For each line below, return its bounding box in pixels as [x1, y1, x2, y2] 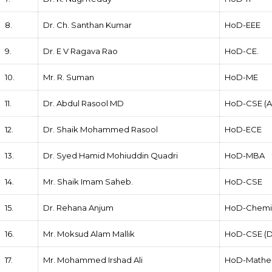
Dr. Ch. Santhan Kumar [43, 19, 132, 30]
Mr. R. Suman [43, 72, 95, 82]
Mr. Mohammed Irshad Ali [43, 254, 143, 265]
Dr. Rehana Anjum [43, 202, 114, 212]
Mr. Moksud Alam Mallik [43, 228, 135, 239]
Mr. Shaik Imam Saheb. [43, 176, 134, 186]
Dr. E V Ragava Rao [43, 46, 118, 56]
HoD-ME [225, 72, 259, 82]
